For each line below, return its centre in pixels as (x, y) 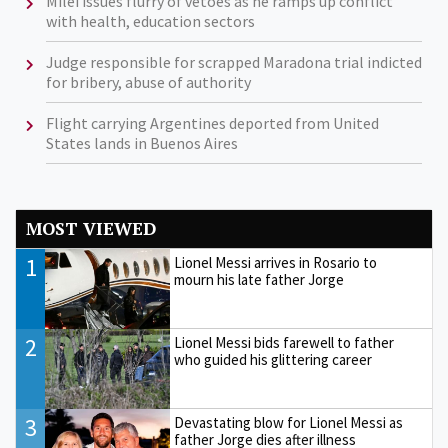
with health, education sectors (150, 20)
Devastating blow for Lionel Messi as (289, 423)
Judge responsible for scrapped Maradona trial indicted (233, 61)
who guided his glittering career (273, 360)
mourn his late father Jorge (259, 280)
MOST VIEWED (91, 229)
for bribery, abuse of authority (148, 81)
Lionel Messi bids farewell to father (284, 343)
